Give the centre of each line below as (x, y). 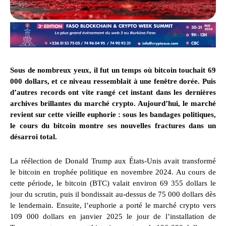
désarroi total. (34, 137)
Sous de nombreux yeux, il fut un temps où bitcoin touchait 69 (113, 70)
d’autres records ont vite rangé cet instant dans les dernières (113, 93)
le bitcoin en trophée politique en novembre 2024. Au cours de (113, 172)
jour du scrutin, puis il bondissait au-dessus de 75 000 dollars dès (113, 194)
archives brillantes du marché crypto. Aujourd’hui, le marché (113, 104)
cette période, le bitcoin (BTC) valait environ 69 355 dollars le (113, 183)
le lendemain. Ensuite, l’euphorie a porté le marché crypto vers (113, 206)
